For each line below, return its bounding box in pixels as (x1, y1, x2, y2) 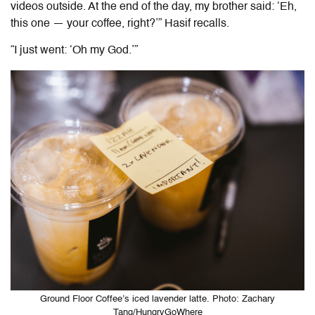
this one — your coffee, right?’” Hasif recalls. (11, 18, 232, 30)
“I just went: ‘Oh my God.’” (11, 44, 138, 56)
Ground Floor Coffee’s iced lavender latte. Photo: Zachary (40, 294, 275, 304)
